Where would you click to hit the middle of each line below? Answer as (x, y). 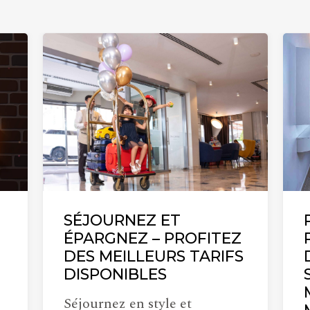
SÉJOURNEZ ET (122, 220)
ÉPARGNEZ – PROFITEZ (153, 238)
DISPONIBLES (115, 274)
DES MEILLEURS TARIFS (154, 256)
